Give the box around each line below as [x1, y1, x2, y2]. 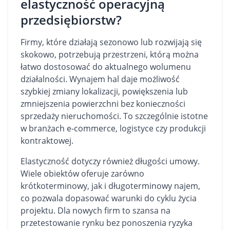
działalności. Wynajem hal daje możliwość [21, 73, 180, 85]
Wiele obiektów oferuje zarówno [21, 168, 144, 179]
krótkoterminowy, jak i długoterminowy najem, [21, 180, 200, 191]
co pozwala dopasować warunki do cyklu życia [21, 193, 197, 204]
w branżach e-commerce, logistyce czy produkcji [21, 123, 206, 134]
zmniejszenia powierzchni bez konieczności [21, 98, 185, 109]
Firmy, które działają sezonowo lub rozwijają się [21, 36, 202, 48]
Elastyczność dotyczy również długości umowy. [21, 156, 200, 167]
